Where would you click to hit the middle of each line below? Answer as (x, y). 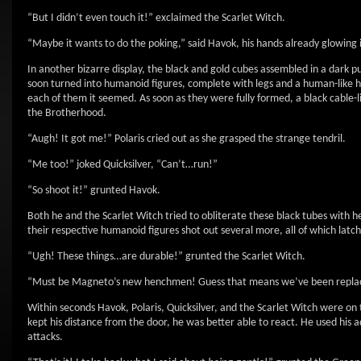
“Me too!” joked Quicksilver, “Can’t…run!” (122, 165)
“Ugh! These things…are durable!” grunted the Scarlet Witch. (166, 257)
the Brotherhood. (67, 113)
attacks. (45, 337)
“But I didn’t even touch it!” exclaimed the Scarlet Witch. (156, 18)
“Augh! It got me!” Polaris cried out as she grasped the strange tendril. (187, 139)
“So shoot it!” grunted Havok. (94, 191)
